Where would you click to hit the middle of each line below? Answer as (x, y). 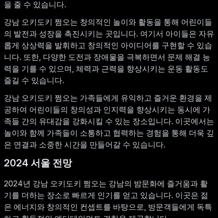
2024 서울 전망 (38, 163)
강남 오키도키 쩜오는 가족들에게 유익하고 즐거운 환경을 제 (108, 98)
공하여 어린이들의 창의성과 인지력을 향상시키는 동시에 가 (107, 110)
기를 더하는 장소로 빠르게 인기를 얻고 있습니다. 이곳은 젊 (106, 195)
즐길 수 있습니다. (34, 81)
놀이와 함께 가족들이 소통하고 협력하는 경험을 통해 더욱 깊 (109, 133)
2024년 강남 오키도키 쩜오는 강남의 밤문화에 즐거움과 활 (106, 184)
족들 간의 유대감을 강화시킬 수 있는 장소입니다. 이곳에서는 (109, 121)
